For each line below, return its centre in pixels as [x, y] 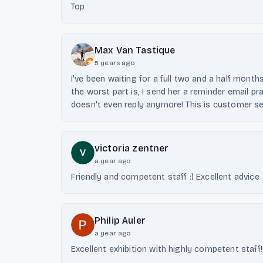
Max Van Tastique [135, 50]
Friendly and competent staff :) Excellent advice [165, 177]
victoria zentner [132, 148]
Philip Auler [120, 220]
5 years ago [115, 63]
